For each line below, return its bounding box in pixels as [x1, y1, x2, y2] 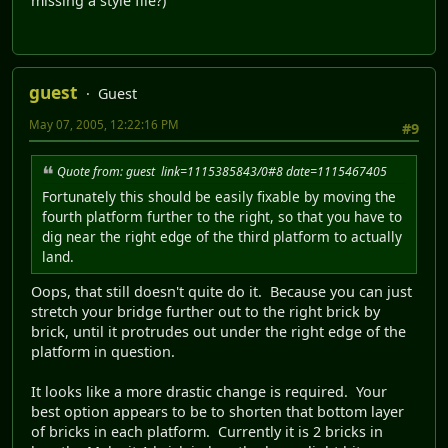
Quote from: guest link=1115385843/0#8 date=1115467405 [57, 162, 387, 180]
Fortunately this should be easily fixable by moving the [42, 186, 396, 206]
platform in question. [31, 341, 175, 361]
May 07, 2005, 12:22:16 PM [29, 116, 179, 132]
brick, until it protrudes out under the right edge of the [31, 321, 406, 341]
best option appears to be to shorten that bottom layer [31, 401, 404, 421]
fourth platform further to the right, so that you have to [42, 206, 402, 226]
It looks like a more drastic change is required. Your [31, 381, 387, 401]
